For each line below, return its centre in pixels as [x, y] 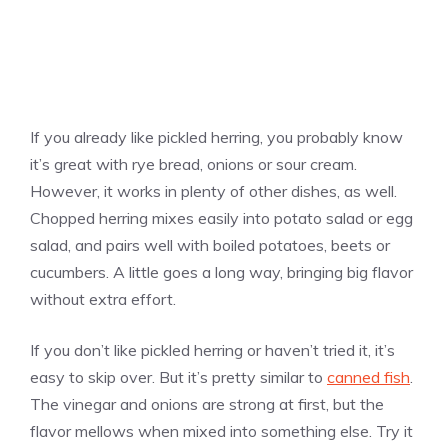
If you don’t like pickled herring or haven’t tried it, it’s [212, 350]
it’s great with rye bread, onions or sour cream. [193, 164]
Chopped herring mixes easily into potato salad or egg [221, 218]
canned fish [368, 377]
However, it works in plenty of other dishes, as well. [213, 191]
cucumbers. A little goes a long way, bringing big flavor [221, 272]
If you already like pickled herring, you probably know [216, 137]
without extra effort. [103, 299]
